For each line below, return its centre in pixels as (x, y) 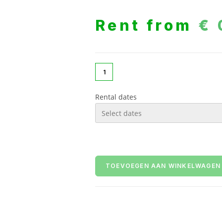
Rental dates (116, 97)
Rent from (147, 25)
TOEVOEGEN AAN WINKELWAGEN (163, 166)
